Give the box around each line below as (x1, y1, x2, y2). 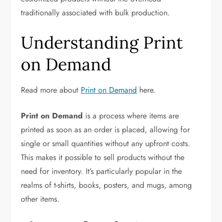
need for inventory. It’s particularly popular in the (21, 166, 182, 177)
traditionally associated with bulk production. (21, 7, 170, 18)
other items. (21, 193, 60, 205)
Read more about (21, 84, 81, 96)
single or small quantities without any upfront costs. (21, 138, 191, 149)
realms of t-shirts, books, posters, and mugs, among (21, 179, 192, 191)
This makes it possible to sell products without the (21, 152, 185, 163)
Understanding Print (21, 32, 183, 53)
